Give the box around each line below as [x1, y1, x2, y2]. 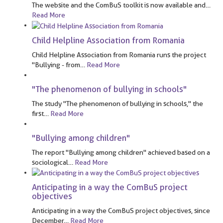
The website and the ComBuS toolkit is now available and [32, 1, 206, 9]
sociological [32, 158, 68, 166]
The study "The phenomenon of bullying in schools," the [32, 99, 203, 108]
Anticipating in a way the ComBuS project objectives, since [32, 207, 210, 215]
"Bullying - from [32, 60, 80, 69]
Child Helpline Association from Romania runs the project [32, 50, 206, 59]
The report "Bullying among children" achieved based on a [32, 148, 210, 156]
